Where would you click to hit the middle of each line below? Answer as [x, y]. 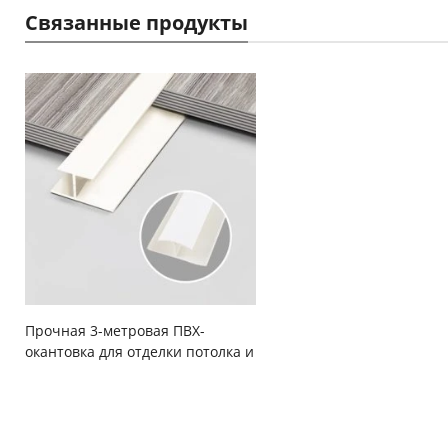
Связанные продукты [136, 23]
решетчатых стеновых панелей [134, 372]
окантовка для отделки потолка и [140, 351]
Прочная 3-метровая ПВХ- [115, 330]
